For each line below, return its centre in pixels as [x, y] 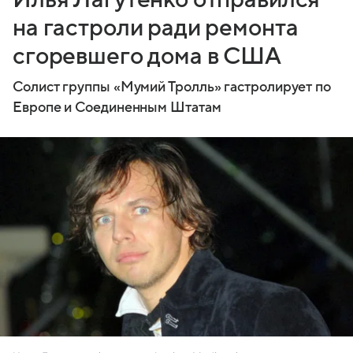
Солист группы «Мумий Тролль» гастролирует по [172, 87]
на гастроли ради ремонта [156, 28]
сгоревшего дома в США [147, 57]
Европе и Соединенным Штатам [117, 108]
